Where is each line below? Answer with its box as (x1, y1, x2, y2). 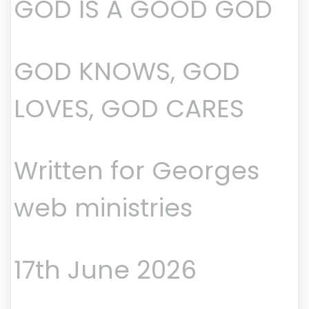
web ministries (14, 190, 192, 226)
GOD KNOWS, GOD (14, 54, 240, 90)
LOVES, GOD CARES (14, 91, 244, 127)
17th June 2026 (14, 252, 197, 288)
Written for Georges (14, 153, 259, 189)
